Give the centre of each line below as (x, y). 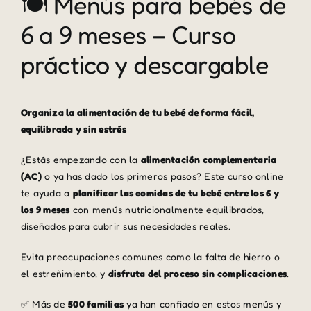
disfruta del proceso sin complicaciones (197, 274)
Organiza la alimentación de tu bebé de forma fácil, (137, 112)
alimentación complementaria (209, 160)
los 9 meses (45, 210)
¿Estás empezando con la (81, 160)
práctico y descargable (144, 65)
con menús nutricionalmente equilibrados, (167, 210)
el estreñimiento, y (64, 274)
